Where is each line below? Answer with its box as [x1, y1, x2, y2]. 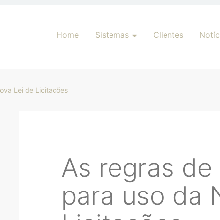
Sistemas [95, 29, 129, 40]
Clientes [153, 29, 183, 40]
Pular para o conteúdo [49, 24, 141, 35]
